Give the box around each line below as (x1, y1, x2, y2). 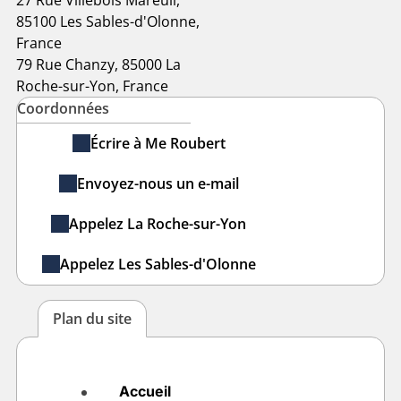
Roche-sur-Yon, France (15, 75, 168, 96)
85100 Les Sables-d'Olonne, (15, 11, 200, 31)
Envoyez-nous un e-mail (76, 174, 239, 194)
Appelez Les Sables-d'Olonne (59, 254, 256, 275)
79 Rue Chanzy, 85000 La (15, 54, 181, 74)
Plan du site (53, 308, 132, 328)
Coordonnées (16, 98, 109, 118)
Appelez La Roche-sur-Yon (69, 214, 247, 235)
